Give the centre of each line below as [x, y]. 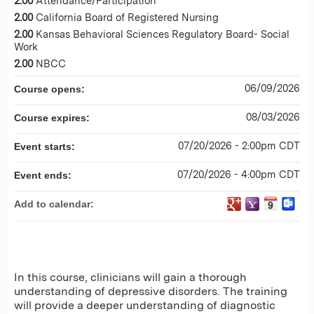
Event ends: [44, 175]
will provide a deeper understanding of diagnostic [145, 305]
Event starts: [46, 146]
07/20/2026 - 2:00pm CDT [239, 145]
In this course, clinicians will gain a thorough [130, 277]
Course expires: [53, 118]
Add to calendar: [55, 204]
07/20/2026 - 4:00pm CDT [239, 174]
